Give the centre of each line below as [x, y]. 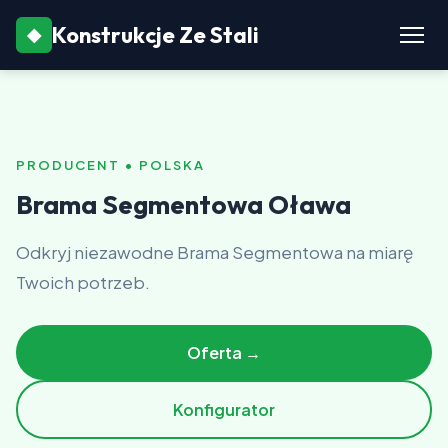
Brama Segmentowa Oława [183, 204]
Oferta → [224, 352]
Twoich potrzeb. [83, 282]
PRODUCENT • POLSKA [110, 165]
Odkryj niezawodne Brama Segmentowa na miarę [214, 252]
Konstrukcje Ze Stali [155, 34]
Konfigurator [224, 409]
